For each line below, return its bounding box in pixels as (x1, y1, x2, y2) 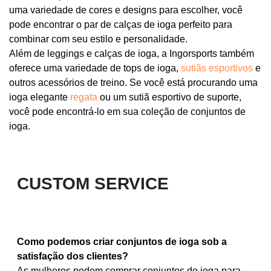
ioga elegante (9, 91, 70, 102)
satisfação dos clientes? (17, 250, 129, 261)
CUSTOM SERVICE (17, 174, 169, 193)
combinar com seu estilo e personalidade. (9, 33, 188, 44)
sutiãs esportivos (181, 62, 255, 73)
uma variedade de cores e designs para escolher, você (9, 4, 243, 15)
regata (70, 91, 100, 102)
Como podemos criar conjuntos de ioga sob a (17, 236, 227, 247)
